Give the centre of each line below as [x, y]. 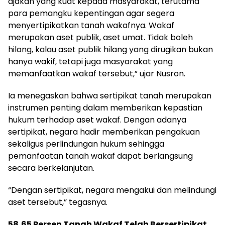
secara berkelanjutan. [51, 168]
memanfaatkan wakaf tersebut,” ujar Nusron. [97, 74]
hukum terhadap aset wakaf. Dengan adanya [97, 120]
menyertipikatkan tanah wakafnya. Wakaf [91, 26]
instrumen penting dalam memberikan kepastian [105, 108]
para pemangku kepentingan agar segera [91, 14]
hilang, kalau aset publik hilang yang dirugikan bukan [110, 50]
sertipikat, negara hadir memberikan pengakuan [104, 132]
